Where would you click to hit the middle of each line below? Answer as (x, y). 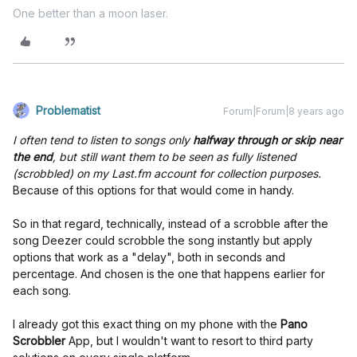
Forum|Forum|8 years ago (284, 111)
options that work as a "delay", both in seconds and (149, 257)
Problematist (68, 110)
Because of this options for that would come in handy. (153, 190)
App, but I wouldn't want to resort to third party (189, 341)
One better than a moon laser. (90, 13)
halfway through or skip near (267, 140)
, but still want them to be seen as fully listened (175, 157)
